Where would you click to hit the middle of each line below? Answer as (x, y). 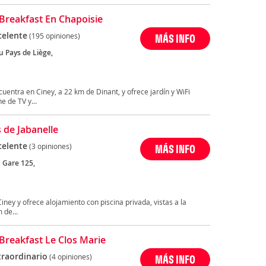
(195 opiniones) (54, 36)
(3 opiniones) (50, 146)
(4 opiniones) (70, 257)
